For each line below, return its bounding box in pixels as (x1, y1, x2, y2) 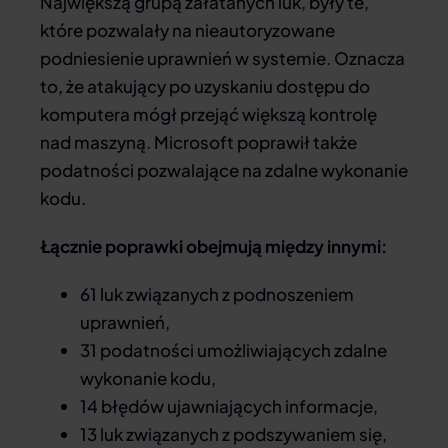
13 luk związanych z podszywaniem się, (80, 423, 387, 445)
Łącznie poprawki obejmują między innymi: (40, 235, 387, 257)
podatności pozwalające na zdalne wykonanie (40, 159, 408, 181)
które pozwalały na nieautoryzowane (40, 19, 335, 41)
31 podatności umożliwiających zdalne (80, 339, 387, 361)
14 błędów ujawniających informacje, (80, 395, 378, 417)
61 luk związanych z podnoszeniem (80, 283, 354, 305)
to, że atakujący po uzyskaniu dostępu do (40, 75, 370, 97)
